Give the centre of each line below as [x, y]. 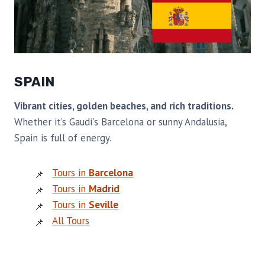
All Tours [71, 221]
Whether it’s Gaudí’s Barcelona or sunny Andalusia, [120, 122]
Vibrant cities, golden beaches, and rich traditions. [124, 106]
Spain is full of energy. [63, 138]
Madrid [104, 189]
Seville [104, 205]
